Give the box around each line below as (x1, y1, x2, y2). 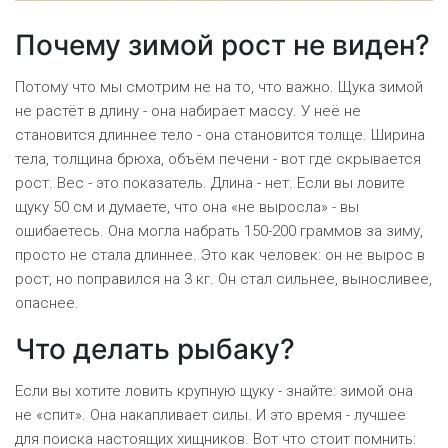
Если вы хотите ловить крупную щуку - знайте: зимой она (15, 382, 413, 401)
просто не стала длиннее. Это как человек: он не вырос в (15, 246, 425, 265)
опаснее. (15, 294, 79, 313)
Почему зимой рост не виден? (15, 28, 430, 63)
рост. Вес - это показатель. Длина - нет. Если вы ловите (15, 174, 405, 193)
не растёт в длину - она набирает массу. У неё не (15, 102, 361, 121)
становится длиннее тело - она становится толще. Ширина (15, 126, 425, 145)
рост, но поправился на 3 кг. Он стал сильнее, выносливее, (15, 270, 432, 289)
